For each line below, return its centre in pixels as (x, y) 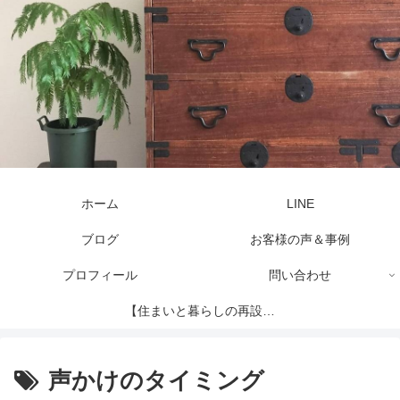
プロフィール (100, 275)
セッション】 (200, 346)
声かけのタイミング (156, 380)
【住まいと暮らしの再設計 (200, 310)
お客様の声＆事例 (300, 239)
